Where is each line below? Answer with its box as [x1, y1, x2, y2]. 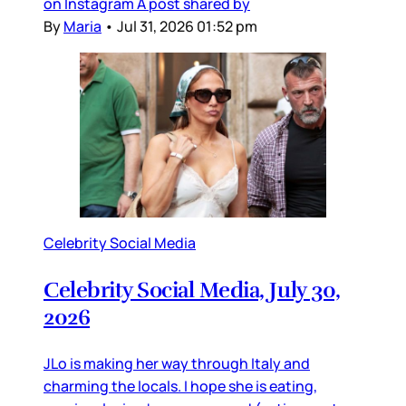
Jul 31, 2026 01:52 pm [117, 16, 257, 37]
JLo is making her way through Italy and [43, 353, 310, 373]
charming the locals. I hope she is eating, [43, 375, 317, 396]
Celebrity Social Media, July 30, [43, 275, 341, 304]
